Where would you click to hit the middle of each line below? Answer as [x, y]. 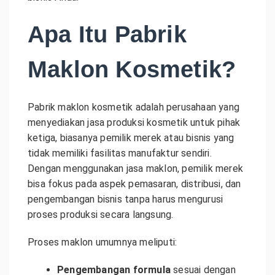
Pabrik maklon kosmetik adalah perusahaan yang [134, 107]
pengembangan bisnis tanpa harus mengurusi [126, 199]
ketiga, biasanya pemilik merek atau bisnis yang [131, 137]
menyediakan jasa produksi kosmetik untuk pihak [134, 122]
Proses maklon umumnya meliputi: [103, 242]
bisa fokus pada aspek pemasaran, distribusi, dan [134, 184]
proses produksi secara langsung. [101, 214]
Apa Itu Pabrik [107, 34]
